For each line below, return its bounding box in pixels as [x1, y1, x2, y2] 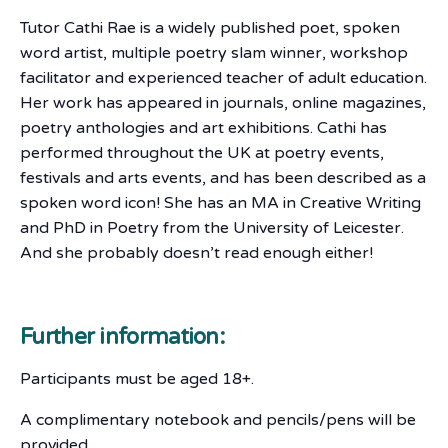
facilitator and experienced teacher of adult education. [20, 68, 427, 89]
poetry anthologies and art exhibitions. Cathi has [20, 118, 387, 139]
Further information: [20, 323, 224, 351]
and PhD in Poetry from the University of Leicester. [20, 218, 404, 239]
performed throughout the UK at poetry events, [20, 143, 384, 164]
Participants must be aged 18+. [20, 369, 254, 390]
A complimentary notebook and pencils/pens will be [20, 410, 416, 431]
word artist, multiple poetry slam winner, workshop [20, 43, 408, 64]
